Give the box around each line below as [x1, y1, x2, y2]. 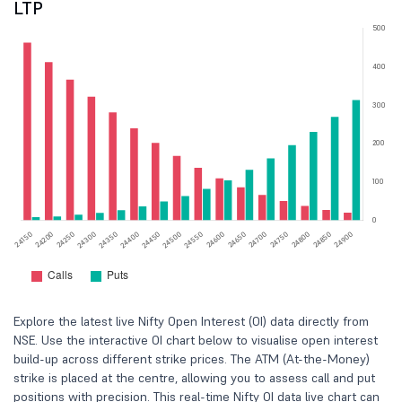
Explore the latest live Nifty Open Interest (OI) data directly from [13, 313, 369, 329]
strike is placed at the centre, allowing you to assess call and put [13, 370, 375, 386]
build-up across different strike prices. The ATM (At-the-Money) [13, 351, 370, 367]
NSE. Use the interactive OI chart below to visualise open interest [13, 332, 378, 348]
